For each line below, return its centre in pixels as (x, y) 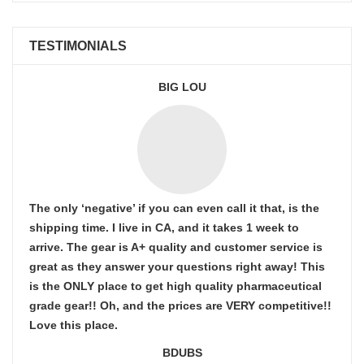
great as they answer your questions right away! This (177, 266)
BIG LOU (182, 87)
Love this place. (74, 325)
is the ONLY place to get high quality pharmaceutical (175, 286)
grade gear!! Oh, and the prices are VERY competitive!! (180, 305)
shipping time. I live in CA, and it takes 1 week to (164, 227)
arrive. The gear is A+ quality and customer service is (176, 247)
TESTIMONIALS (78, 46)
